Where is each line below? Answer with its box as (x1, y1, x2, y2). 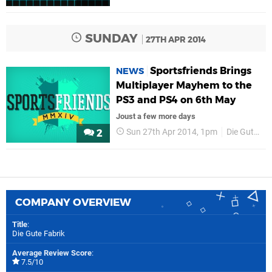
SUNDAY (83, 30, 138, 46)
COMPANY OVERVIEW (15, 195, 131, 208)
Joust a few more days (116, 111, 196, 121)
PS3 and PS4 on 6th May (116, 93, 236, 106)
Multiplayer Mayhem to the (116, 79, 253, 91)
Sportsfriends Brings (150, 64, 252, 76)
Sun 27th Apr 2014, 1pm (126, 126, 218, 137)
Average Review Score (12, 248, 92, 257)
